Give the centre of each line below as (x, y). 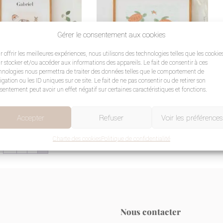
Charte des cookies (77, 138)
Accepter (31, 117)
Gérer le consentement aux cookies (111, 34)
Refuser (111, 117)
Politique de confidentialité (135, 138)
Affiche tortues (117, 96)
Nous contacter (151, 211)
